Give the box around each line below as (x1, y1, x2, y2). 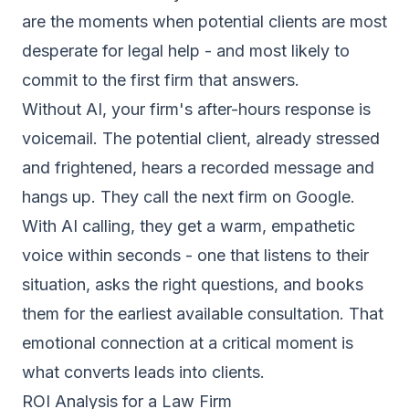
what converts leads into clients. (22, 362, 265, 382)
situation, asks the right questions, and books (22, 275, 363, 294)
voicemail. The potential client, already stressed (22, 129, 380, 148)
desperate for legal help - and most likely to (22, 41, 350, 60)
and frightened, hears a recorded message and (22, 158, 374, 177)
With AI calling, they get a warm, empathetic (22, 216, 355, 236)
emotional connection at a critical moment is (22, 333, 353, 352)
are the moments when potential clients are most (22, 12, 387, 31)
